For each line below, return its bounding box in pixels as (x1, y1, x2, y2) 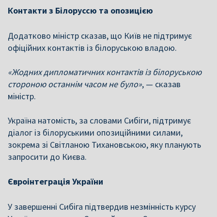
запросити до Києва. (8, 151, 87, 162)
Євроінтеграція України (8, 176, 103, 187)
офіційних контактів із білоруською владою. (8, 42, 177, 53)
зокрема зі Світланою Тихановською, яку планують (8, 139, 201, 150)
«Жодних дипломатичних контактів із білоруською (8, 66, 201, 77)
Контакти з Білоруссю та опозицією (8, 5, 153, 16)
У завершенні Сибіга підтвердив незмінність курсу (8, 201, 196, 212)
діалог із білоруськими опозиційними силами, (8, 127, 183, 138)
